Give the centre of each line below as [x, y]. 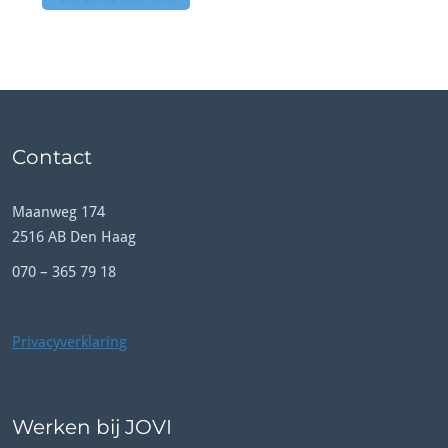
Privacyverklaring [69, 341]
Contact [52, 156]
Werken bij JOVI [92, 426]
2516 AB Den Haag [74, 236]
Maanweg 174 [58, 211]
